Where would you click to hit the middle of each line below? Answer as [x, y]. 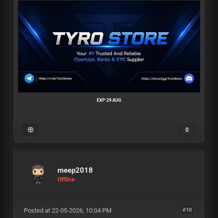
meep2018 [75, 171]
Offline [66, 180]
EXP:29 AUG [109, 100]
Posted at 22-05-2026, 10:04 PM [67, 210]
